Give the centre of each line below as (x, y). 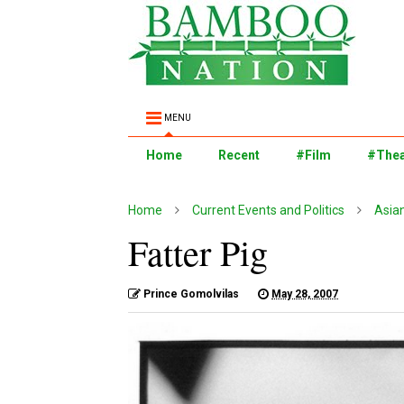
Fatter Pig (198, 252)
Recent (239, 155)
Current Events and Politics (268, 210)
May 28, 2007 (305, 294)
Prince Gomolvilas (191, 294)
